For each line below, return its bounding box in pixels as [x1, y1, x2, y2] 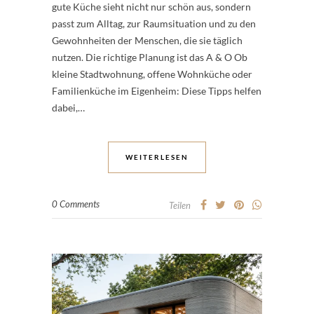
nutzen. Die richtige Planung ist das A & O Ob [52, 51, 247, 64]
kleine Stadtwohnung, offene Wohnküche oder [52, 68, 252, 81]
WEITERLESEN [125, 153, 189, 162]
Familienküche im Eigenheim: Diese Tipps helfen [52, 85, 261, 97]
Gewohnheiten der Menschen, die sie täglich [52, 34, 243, 47]
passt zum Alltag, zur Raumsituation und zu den [52, 18, 256, 30]
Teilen [169, 200, 191, 212]
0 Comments [52, 198, 100, 210]
